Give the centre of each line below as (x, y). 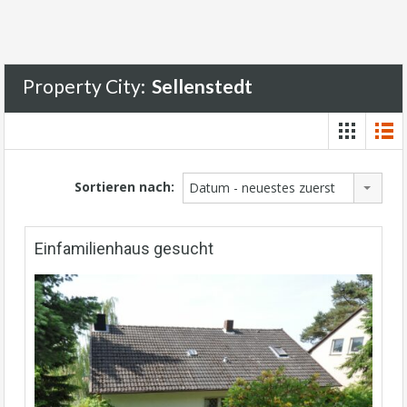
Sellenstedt (202, 86)
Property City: (86, 86)
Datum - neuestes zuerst (262, 188)
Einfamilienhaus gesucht (124, 249)
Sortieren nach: (124, 186)
